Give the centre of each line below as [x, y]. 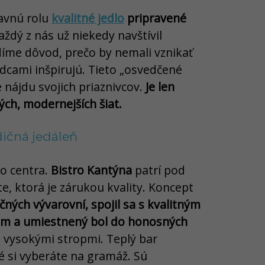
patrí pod [159, 170]
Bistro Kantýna [91, 170]
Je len [160, 86]
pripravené [155, 18]
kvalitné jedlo [88, 18]
